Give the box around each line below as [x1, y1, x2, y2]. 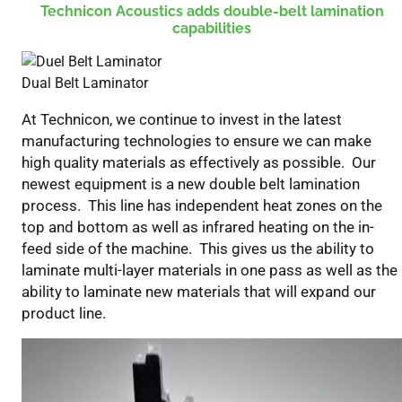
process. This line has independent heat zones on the [22, 197, 382, 215]
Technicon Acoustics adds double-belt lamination [39, 3, 384, 21]
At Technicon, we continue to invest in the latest [22, 110, 342, 129]
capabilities [172, 20, 251, 38]
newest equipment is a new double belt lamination [22, 175, 360, 194]
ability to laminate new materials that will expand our [22, 283, 376, 301]
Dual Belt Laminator [22, 74, 148, 92]
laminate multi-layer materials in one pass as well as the [22, 261, 398, 280]
